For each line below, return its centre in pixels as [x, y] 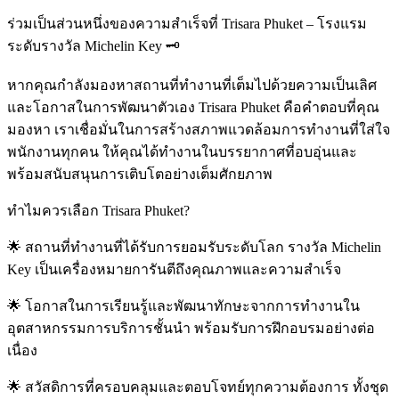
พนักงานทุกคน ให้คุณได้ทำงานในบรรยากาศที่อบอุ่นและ [182, 152]
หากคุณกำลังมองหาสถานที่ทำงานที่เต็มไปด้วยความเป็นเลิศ [192, 85]
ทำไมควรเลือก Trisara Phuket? [98, 211]
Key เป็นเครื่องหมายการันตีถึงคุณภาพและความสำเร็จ [174, 270]
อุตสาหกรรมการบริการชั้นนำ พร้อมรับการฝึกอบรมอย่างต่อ [191, 329]
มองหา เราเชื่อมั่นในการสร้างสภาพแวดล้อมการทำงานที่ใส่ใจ [199, 130]
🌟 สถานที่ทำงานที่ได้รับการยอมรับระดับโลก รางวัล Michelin [194, 248]
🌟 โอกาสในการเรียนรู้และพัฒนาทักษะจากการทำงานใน [183, 306]
